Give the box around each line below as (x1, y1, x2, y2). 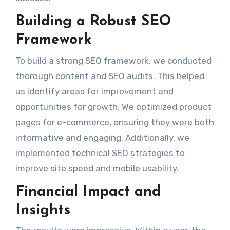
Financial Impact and (15, 184, 161, 199)
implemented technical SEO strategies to (15, 147, 185, 158)
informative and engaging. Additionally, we (15, 132, 189, 143)
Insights (15, 203, 70, 218)
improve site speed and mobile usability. (15, 163, 179, 174)
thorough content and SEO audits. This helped (15, 70, 204, 81)
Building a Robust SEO (15, 14, 171, 29)
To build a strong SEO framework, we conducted (15, 55, 212, 66)
